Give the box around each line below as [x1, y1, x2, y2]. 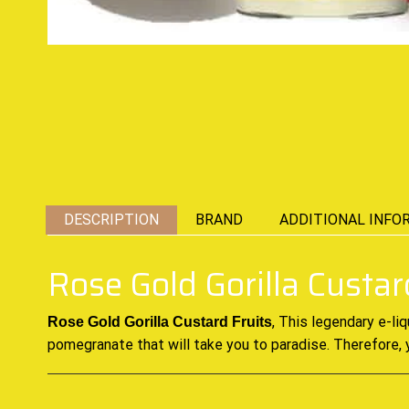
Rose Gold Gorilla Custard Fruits [47, 313, 272, 330]
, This [272, 312, 311, 330]
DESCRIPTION [64, 210, 159, 228]
